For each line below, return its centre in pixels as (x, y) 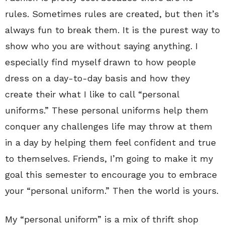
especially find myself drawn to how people (100, 62)
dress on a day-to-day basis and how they (97, 78)
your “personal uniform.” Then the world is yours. (112, 190)
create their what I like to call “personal (92, 94)
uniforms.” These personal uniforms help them (107, 110)
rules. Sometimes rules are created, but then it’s (112, 14)
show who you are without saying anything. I (101, 46)
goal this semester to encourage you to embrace (111, 174)
